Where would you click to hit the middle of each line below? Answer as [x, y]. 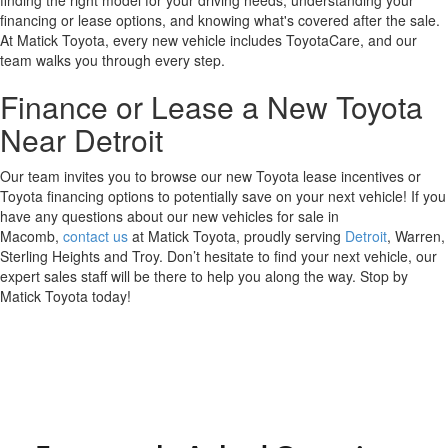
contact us [95, 235]
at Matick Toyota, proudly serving [236, 235]
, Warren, [416, 235]
